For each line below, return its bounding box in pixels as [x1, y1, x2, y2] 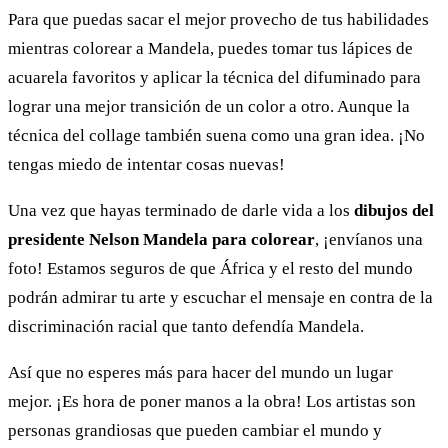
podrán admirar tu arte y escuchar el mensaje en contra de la [8, 287, 433, 307]
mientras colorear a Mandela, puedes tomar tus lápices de [8, 38, 413, 58]
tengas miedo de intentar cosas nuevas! [8, 154, 285, 174]
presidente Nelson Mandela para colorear [8, 229, 315, 249]
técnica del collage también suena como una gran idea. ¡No [8, 125, 425, 145]
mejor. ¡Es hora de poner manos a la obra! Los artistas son [8, 392, 416, 412]
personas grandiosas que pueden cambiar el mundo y [8, 421, 382, 441]
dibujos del [354, 200, 434, 220]
